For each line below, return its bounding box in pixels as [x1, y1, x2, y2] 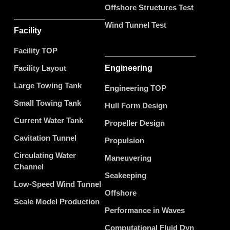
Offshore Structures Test [105, 3, 194, 12]
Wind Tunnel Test [105, 20, 166, 29]
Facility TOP [14, 46, 57, 55]
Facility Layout [14, 63, 66, 72]
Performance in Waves [105, 205, 185, 215]
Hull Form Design [105, 101, 167, 110]
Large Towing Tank [14, 81, 82, 90]
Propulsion [105, 136, 144, 145]
